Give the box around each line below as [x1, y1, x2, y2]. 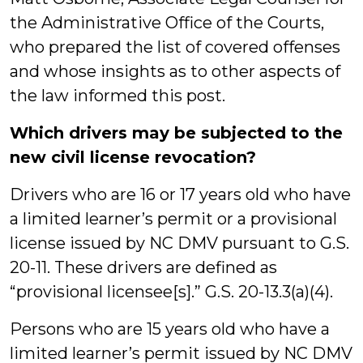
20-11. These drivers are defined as [10, 258, 277, 277]
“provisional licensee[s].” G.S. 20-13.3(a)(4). [10, 282, 333, 301]
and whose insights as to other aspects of [10, 62, 340, 81]
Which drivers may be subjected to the [10, 123, 343, 143]
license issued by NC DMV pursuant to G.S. [10, 233, 349, 253]
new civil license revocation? [10, 147, 256, 167]
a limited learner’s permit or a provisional [10, 209, 337, 228]
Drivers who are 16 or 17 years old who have [10, 185, 351, 204]
